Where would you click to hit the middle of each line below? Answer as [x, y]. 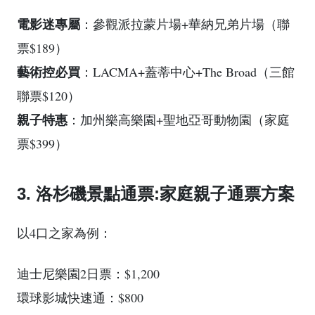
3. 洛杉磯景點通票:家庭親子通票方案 [156, 193]
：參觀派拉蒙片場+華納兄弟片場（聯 [185, 24]
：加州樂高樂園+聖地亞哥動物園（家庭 [179, 119]
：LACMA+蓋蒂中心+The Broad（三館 [187, 71]
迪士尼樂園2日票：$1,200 [88, 273]
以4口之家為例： [64, 232]
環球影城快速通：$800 [80, 297]
